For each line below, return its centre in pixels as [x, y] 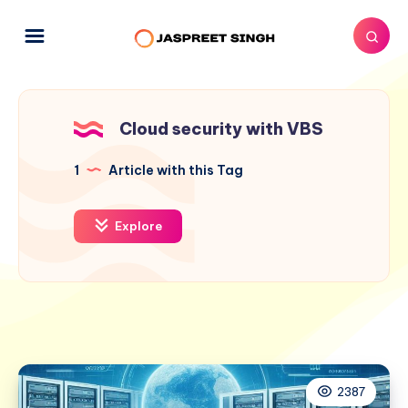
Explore [137, 225]
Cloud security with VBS [221, 128]
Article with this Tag [174, 170]
